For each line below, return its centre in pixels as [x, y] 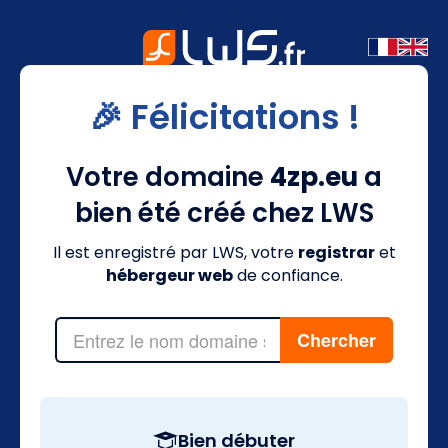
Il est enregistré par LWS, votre [175, 252]
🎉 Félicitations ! [224, 116]
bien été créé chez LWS [224, 212]
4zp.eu [314, 176]
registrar [336, 252]
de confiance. [287, 275]
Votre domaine [168, 176]
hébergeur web [169, 275]
